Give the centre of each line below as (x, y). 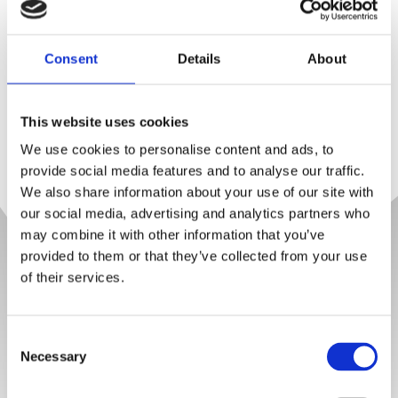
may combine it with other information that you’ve (173, 235)
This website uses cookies (105, 121)
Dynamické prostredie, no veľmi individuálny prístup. (199, 31)
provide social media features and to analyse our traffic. (193, 171)
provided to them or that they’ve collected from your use (194, 256)
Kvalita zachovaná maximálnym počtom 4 (198, 372)
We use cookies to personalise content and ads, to (177, 149)
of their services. (72, 277)
